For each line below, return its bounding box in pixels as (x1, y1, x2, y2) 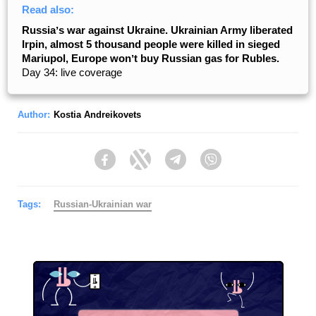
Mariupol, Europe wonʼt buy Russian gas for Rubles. (22, 52, 279, 64)
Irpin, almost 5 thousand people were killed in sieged (22, 38, 280, 50)
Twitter (151, 160, 181, 172)
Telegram (186, 160, 228, 172)
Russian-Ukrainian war (54, 199, 152, 209)
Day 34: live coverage (22, 66, 122, 78)
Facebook (116, 160, 160, 172)
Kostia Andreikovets (54, 109, 141, 120)
